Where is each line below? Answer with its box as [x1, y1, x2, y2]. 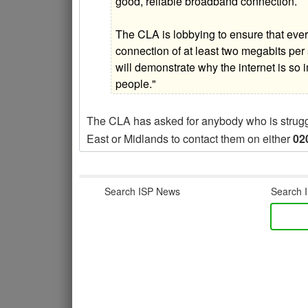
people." [115, 76, 157, 92]
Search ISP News [104, 184, 180, 199]
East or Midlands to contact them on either [87, 131, 293, 147]
